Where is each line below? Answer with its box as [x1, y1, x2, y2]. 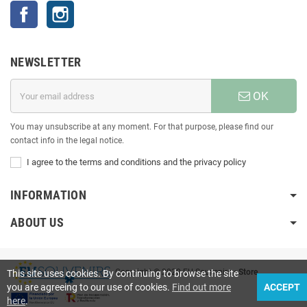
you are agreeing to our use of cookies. [7, 282, 172, 293]
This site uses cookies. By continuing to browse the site [7, 268, 238, 279]
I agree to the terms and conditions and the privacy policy [27, 157, 246, 168]
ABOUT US [10, 215, 64, 230]
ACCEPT [264, 282, 300, 293]
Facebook [38, 2, 76, 13]
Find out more [172, 282, 231, 293]
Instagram [74, 2, 114, 13]
